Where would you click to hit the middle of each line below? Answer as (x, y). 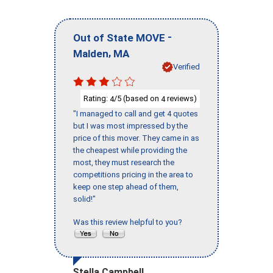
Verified (186, 66)
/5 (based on (137, 98)
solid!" (84, 199)
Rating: (97, 98)
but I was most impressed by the (130, 126)
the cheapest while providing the (130, 151)
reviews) (181, 98)
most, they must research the (124, 163)
